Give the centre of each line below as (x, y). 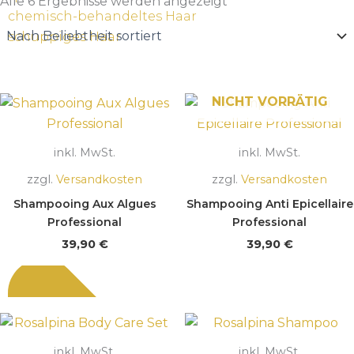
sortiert (250, 13)
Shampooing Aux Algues (85, 204)
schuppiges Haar (64, 36)
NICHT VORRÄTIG (269, 102)
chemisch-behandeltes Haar (102, 16)
